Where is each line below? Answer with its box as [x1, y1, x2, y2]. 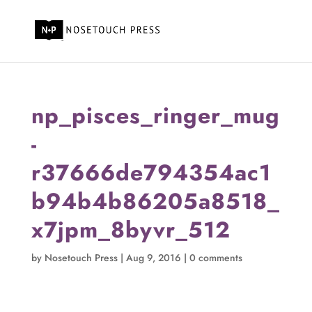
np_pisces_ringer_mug [31, 100, 280, 132]
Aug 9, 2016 [125, 251, 181, 265]
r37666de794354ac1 [31, 157, 271, 189]
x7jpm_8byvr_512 [31, 214, 231, 246]
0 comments [189, 251, 242, 265]
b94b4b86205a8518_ [31, 185, 280, 217]
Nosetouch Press [44, 251, 118, 265]
